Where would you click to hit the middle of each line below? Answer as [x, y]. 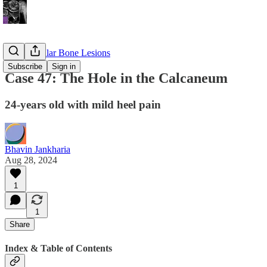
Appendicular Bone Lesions [58, 53]
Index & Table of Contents [58, 248]
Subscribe [25, 66]
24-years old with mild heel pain [83, 104]
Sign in [64, 66]
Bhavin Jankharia [38, 149]
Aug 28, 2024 [31, 160]
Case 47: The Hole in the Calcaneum [116, 78]
